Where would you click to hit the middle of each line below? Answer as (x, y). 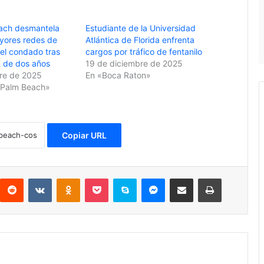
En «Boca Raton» (118, 75)
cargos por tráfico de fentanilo (144, 51)
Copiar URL (84, 136)
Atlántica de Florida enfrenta (140, 39)
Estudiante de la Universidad (141, 28)
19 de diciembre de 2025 (134, 63)
